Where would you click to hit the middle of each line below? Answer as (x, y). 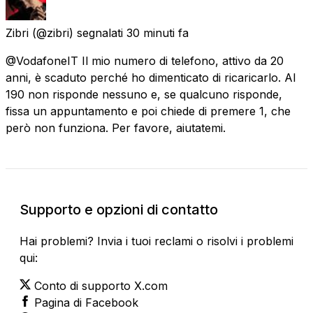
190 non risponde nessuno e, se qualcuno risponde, (144, 94)
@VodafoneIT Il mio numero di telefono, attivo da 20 (145, 60)
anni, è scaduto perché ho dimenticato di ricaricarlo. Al (151, 77)
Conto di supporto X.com (101, 285)
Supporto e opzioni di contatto (119, 209)
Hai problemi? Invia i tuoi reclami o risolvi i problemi (156, 241)
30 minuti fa (158, 32)
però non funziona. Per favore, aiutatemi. (116, 128)
